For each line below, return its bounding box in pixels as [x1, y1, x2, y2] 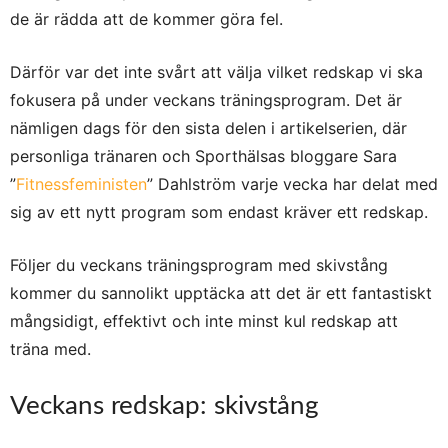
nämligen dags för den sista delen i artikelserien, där [10, 117, 407, 138]
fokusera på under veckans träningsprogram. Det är [10, 89, 402, 110]
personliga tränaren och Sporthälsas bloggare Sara [10, 145, 397, 166]
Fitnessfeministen [16, 173, 147, 194]
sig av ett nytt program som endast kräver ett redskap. [10, 201, 428, 222]
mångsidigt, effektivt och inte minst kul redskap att [10, 310, 398, 331]
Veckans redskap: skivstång [10, 392, 319, 419]
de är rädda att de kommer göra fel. [10, 8, 283, 29]
